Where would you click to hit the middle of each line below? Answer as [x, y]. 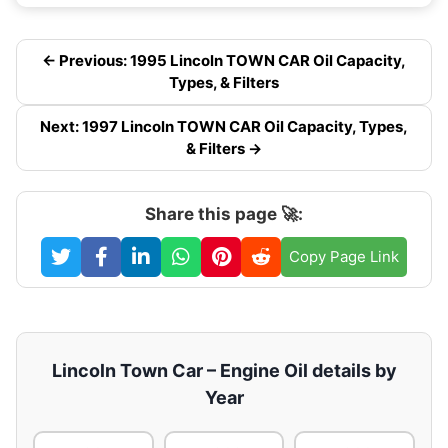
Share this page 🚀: [224, 213]
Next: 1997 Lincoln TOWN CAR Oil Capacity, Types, [224, 126]
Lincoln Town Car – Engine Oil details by [224, 370]
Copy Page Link [344, 256]
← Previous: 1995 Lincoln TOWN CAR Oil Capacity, [224, 60]
